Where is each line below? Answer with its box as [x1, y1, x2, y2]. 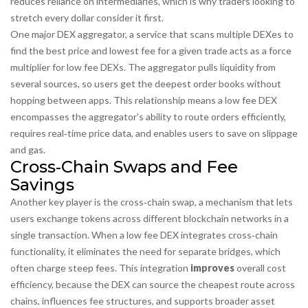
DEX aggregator [57, 28, 125, 40]
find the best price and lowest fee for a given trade [10, 45, 228, 56]
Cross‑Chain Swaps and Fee [10, 157, 238, 177]
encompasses [10, 111, 69, 122]
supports [174, 295, 213, 307]
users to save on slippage [187, 127, 298, 139]
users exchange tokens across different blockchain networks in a [10, 212, 289, 224]
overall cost [234, 262, 286, 274]
